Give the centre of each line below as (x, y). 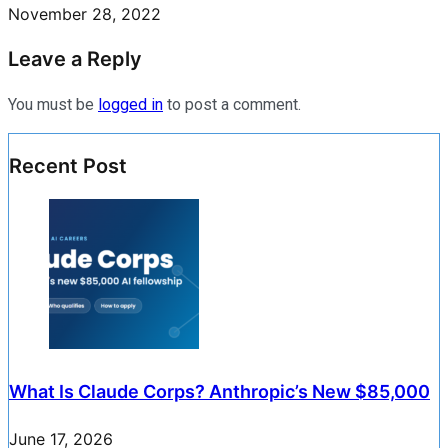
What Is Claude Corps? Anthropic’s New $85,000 (219, 391)
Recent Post (68, 165)
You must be (53, 104)
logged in (130, 104)
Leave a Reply (75, 58)
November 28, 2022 (84, 13)
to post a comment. (232, 104)
